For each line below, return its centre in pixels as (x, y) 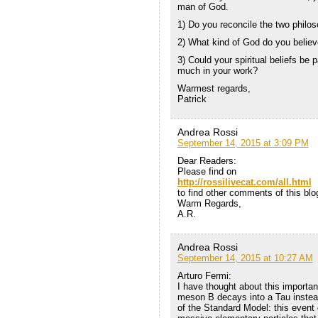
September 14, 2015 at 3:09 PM (243, 143)
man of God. (203, 7)
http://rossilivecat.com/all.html (244, 182)
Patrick (192, 99)
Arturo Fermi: (204, 276)
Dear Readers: (207, 161)
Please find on (207, 172)
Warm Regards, (209, 204)
